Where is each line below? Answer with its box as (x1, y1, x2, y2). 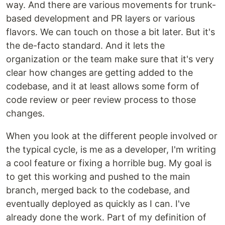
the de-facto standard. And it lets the (6, 40, 165, 51)
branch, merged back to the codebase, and (6, 184, 190, 195)
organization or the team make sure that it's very (6, 53, 214, 64)
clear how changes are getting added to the (6, 67, 193, 78)
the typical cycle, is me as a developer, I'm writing (6, 144, 216, 155)
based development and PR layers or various (6, 13, 195, 24)
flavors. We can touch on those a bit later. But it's (6, 26, 215, 37)
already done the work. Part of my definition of (6, 211, 206, 222)
